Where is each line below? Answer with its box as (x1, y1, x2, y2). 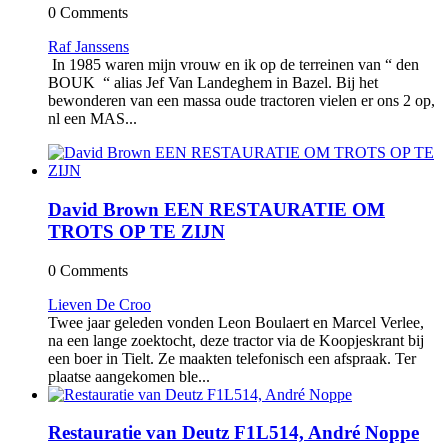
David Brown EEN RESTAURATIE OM (48, 199, 385, 221)
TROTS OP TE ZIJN (48, 221, 225, 243)
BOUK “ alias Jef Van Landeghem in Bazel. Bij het (48, 74, 378, 92)
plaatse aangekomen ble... (48, 367, 210, 385)
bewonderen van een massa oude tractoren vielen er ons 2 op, (48, 92, 435, 110)
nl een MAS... (48, 110, 137, 128)
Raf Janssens (48, 38, 129, 56)
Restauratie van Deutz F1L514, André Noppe (48, 422, 419, 444)
